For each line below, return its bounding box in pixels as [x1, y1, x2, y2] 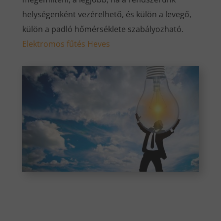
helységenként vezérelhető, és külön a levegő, [22, 8, 191, 20]
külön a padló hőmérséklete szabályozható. [22, 23, 184, 35]
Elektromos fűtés [22, 38, 87, 49]
